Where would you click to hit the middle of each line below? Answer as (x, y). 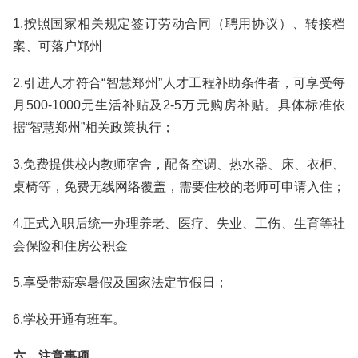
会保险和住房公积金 (70, 246)
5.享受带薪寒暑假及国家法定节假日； (120, 282)
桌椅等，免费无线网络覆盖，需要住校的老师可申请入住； (179, 187)
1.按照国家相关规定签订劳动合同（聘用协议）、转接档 (179, 24)
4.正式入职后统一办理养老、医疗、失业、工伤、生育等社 (179, 223)
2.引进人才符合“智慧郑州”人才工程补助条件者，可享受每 (179, 83)
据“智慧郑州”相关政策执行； (93, 127)
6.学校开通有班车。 (69, 319)
